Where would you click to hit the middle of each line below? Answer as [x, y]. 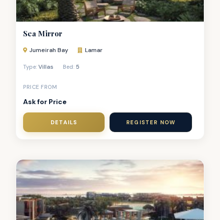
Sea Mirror [43, 33]
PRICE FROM [40, 87]
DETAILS [64, 122]
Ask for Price [45, 101]
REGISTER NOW [151, 122]
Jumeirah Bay [49, 50]
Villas [46, 67]
